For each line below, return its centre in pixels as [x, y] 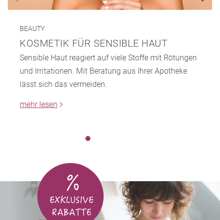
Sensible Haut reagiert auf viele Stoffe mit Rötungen [108, 58]
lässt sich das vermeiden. [63, 84]
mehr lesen [39, 105]
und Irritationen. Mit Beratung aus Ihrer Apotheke [103, 71]
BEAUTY [32, 29]
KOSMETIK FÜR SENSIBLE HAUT [94, 43]
